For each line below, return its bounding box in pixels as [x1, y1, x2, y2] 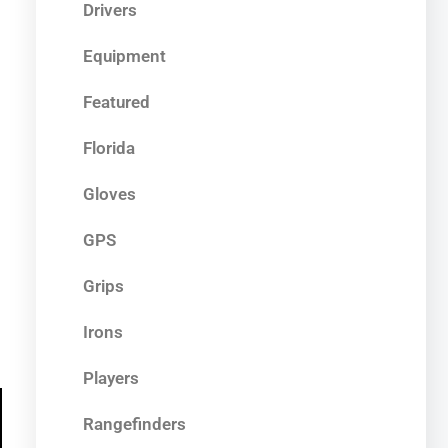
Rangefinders [83, 413, 186, 434]
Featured [83, 91, 150, 112]
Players [83, 367, 139, 388]
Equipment [83, 45, 166, 66]
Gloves [83, 183, 136, 204]
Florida [83, 137, 135, 158]
